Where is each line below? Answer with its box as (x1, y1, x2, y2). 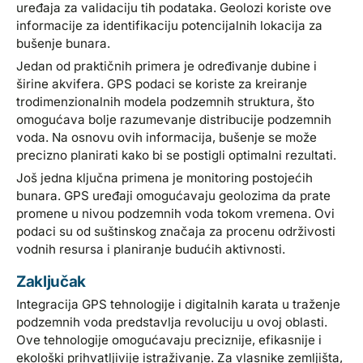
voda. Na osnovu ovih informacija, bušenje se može (16, 130, 318, 146)
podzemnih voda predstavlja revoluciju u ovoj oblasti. (16, 314, 328, 331)
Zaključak (16, 272, 86, 292)
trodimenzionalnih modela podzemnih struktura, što (16, 94, 315, 110)
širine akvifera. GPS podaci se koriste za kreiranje (16, 76, 308, 92)
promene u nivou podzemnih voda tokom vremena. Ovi (16, 206, 335, 222)
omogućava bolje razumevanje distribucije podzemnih (16, 112, 332, 128)
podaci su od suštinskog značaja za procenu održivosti (16, 224, 336, 240)
